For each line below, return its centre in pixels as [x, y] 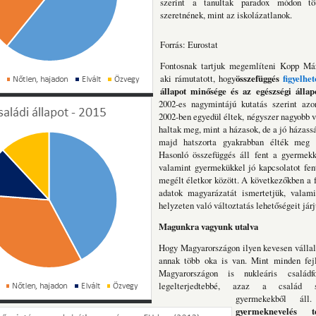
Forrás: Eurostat [189, 44]
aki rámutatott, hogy [198, 78]
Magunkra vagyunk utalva [208, 226]
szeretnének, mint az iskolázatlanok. [226, 14]
